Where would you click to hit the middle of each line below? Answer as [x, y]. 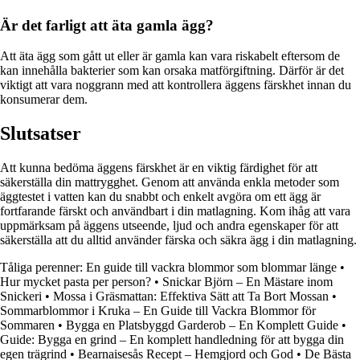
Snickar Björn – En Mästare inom [247, 282]
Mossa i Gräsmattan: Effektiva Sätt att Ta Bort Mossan [191, 297]
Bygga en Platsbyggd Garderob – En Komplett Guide [202, 325]
